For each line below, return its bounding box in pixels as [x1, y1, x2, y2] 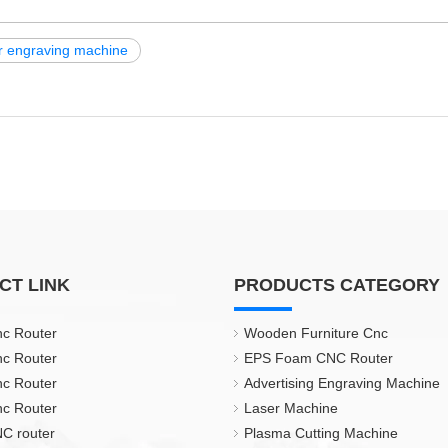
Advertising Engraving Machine [244, 375, 440, 391]
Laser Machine [244, 400, 338, 416]
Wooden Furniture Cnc [244, 325, 388, 341]
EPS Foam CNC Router [244, 350, 393, 366]
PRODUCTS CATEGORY [234, 275, 440, 295]
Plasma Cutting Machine [244, 425, 398, 441]
